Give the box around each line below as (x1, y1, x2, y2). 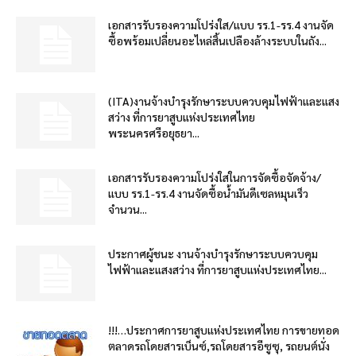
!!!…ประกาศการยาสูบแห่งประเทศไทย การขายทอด (108, 323, 339, 338)
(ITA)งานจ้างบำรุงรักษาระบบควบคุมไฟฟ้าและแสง (108, 94, 339, 109)
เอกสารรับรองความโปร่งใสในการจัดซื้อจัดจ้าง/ (108, 170, 321, 185)
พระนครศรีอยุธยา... (108, 126, 199, 141)
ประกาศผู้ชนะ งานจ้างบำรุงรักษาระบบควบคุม (108, 246, 318, 261)
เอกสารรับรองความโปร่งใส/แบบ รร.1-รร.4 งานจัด (108, 17, 334, 33)
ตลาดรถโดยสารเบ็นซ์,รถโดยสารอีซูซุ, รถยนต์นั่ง (108, 339, 330, 354)
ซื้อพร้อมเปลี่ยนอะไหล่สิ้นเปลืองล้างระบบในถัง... (108, 33, 327, 48)
